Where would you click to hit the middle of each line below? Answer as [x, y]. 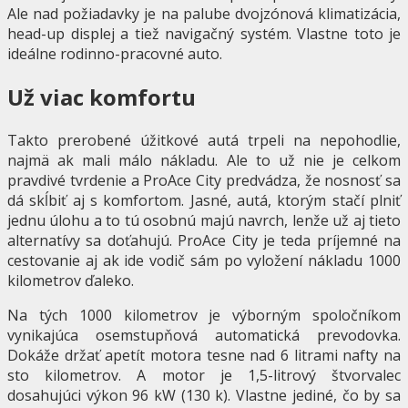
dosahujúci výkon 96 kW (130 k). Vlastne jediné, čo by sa [204, 396]
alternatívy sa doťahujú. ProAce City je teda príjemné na [204, 241]
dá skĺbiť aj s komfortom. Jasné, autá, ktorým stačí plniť [204, 201]
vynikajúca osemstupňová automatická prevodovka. [204, 336]
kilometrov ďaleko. [71, 281]
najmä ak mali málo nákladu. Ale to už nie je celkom [204, 161]
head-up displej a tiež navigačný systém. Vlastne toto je [204, 34]
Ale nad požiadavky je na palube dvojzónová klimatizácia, [204, 14]
